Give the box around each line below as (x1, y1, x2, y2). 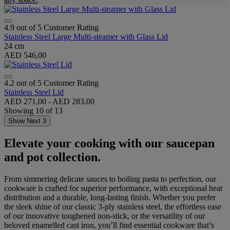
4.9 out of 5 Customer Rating (4, 23, 99, 32)
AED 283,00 (52, 97, 94, 106)
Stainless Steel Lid (4, 87, 64, 97)
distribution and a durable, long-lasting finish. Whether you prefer (4, 193, 216, 202)
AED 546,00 (4, 50, 46, 60)
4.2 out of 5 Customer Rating (4, 78, 99, 87)
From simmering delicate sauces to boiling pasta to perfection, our (4, 174, 216, 183)
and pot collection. (4, 150, 101, 164)
